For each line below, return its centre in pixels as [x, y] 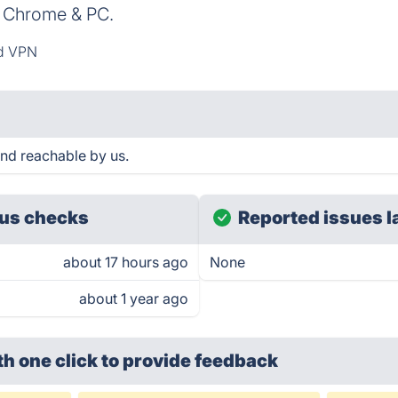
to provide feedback [190, 361]
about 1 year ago [134, 298]
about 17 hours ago [126, 262]
